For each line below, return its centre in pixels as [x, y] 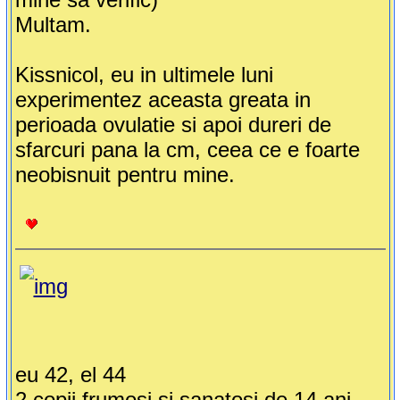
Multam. [53, 25]
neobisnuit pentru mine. [125, 175]
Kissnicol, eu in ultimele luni [144, 75]
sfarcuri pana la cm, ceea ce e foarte [187, 150]
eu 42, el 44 [70, 375]
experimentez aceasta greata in [162, 100]
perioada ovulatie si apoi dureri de [173, 125]
